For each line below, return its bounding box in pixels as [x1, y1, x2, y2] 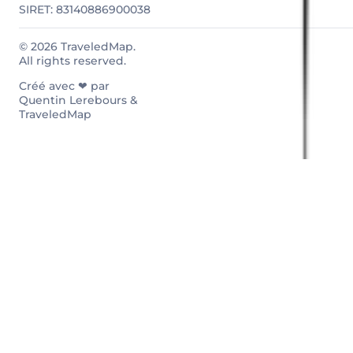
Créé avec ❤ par [19, 79, 110, 93]
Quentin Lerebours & [19, 93, 138, 107]
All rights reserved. [19, 54, 126, 68]
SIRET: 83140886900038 [19, 2, 150, 17]
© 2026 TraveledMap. [19, 39, 136, 54]
